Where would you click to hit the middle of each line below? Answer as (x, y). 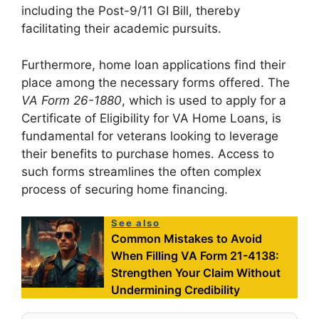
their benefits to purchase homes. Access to (148, 153)
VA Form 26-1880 (72, 100)
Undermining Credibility (176, 290)
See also (136, 223)
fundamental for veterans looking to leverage (150, 136)
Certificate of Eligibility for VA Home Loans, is (151, 118)
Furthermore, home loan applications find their (153, 64)
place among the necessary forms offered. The (156, 82)
